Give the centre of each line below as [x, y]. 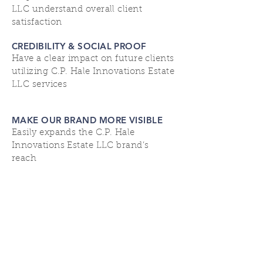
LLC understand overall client [77, 9]
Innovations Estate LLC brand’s [80, 146]
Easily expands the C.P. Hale [73, 133]
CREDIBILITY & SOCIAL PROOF [79, 46]
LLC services [40, 85]
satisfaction [37, 22]
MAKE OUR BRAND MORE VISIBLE [87, 120]
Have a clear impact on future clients [93, 59]
